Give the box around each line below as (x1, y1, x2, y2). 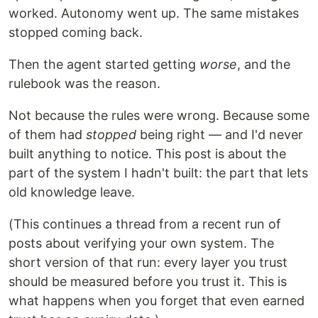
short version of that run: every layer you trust (9, 255, 287, 270)
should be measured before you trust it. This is (9, 274, 287, 289)
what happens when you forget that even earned (9, 293, 305, 308)
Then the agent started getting (9, 57, 199, 72)
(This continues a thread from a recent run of (9, 216, 281, 231)
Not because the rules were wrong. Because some (9, 108, 309, 123)
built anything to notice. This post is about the (9, 146, 286, 161)
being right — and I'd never (136, 127, 303, 142)
